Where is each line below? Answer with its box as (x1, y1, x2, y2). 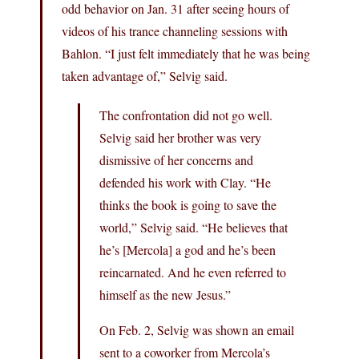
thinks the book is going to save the (99, 196, 276, 213)
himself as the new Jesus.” (99, 285, 231, 303)
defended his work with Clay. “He (99, 173, 271, 191)
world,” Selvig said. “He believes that (99, 218, 288, 236)
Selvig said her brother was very (99, 128, 261, 146)
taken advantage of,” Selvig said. (62, 67, 228, 84)
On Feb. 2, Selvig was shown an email (99, 321, 294, 338)
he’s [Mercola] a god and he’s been (99, 240, 276, 258)
